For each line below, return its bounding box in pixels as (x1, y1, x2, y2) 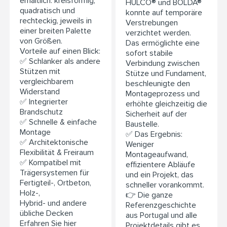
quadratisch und (20, 6, 75, 16)
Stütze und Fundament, (126, 68, 206, 79)
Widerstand (20, 87, 60, 97)
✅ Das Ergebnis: (126, 129, 182, 140)
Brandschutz (20, 107, 63, 118)
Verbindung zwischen (126, 58, 200, 69)
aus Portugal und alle (126, 210, 197, 221)
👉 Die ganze (126, 190, 173, 201)
